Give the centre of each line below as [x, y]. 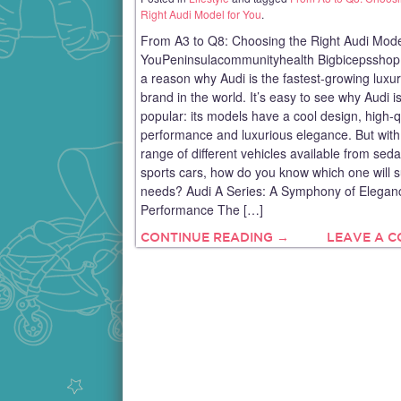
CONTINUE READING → [215, 237]
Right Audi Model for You [201, 13]
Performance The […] [202, 209]
